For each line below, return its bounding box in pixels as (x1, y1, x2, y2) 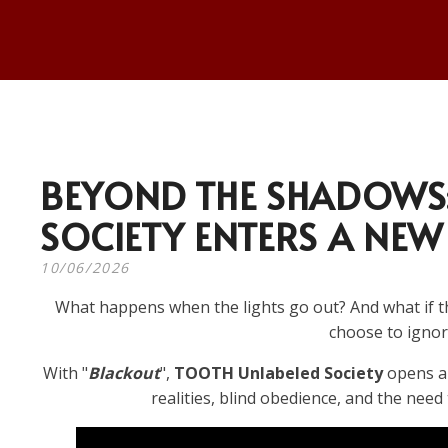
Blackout (87, 362, 160, 384)
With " (42, 362, 88, 384)
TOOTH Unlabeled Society (173, 362, 383, 384)
